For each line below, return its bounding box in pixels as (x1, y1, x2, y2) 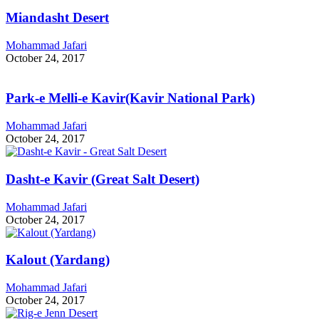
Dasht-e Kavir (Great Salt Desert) (6, 171, 199, 187)
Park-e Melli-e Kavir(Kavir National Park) (6, 90, 255, 106)
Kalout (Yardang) (6, 252, 110, 268)
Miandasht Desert (6, 9, 109, 25)
